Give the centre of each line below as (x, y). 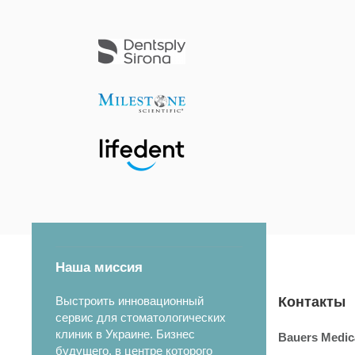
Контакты (312, 302)
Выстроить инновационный (130, 301)
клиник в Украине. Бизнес (125, 334)
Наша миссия (99, 268)
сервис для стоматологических (141, 318)
